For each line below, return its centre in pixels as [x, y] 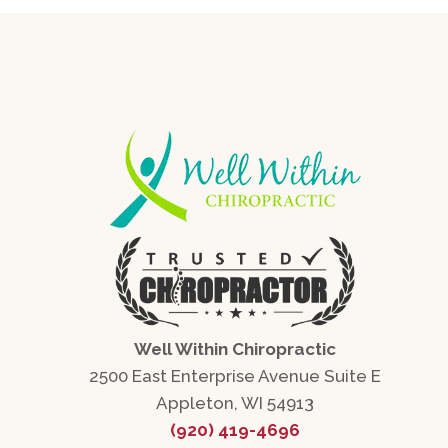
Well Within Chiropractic [235, 349]
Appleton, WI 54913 [235, 403]
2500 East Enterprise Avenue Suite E [235, 376]
